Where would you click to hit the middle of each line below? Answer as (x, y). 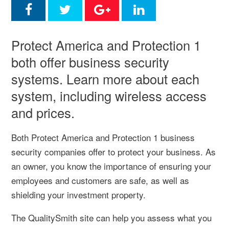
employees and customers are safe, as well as (100, 180)
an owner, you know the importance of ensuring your (111, 166)
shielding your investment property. (78, 194)
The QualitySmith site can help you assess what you (111, 217)
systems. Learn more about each (105, 79)
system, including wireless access (109, 96)
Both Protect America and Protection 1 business (103, 137)
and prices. (43, 112)
